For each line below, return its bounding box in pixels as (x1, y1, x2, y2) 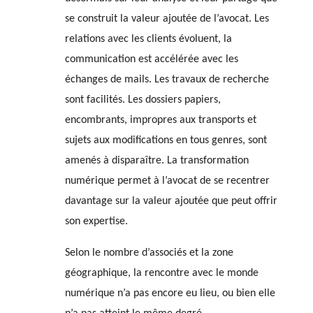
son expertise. (64, 215, 128, 227)
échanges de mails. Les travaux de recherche (64, 73, 269, 85)
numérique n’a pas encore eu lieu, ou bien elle (64, 287, 275, 299)
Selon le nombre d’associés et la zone (64, 247, 233, 259)
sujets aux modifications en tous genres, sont (64, 134, 267, 146)
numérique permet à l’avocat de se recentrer (64, 175, 270, 187)
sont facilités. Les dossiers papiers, (64, 94, 221, 105)
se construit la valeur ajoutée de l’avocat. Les (64, 13, 269, 24)
